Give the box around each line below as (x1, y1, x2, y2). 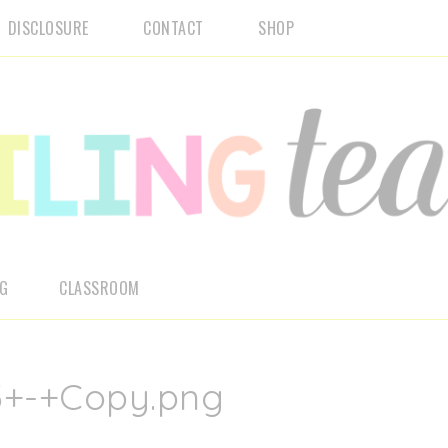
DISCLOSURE (7, 16, 89, 40)
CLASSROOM (59, 276, 140, 300)
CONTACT (143, 16, 204, 40)
